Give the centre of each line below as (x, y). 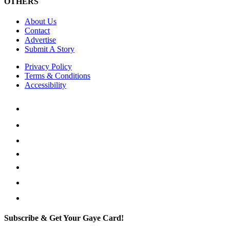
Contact (37, 30)
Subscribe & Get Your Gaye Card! (64, 218)
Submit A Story (50, 49)
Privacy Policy (48, 66)
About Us (41, 21)
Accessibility (45, 85)
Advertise (40, 40)
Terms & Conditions (57, 75)
